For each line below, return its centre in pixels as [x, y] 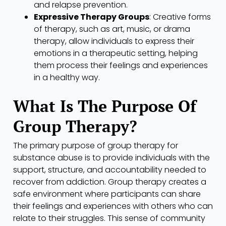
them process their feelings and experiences [121, 65]
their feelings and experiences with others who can [113, 206]
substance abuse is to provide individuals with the [111, 157]
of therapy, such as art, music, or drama [112, 29]
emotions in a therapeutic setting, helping [116, 53]
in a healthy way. [67, 77]
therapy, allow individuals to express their [114, 41]
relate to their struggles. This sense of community [109, 218]
